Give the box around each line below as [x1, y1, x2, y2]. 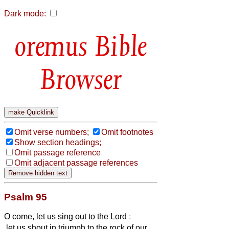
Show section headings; [14, 138, 101, 147]
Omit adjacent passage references [14, 158, 138, 167]
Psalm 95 [4, 191, 47, 202]
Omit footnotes [101, 127, 153, 136]
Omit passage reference [14, 148, 101, 157]
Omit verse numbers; [14, 127, 89, 136]
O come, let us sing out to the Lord [4, 212, 129, 221]
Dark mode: [4, 9, 46, 18]
